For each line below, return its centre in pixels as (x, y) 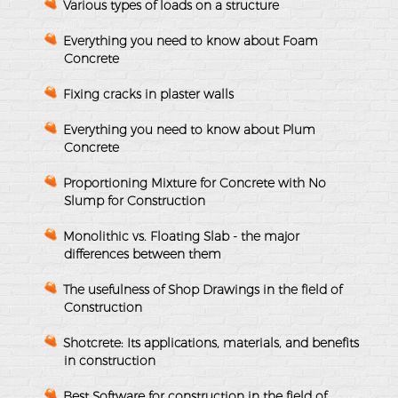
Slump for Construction (135, 200)
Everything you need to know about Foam (191, 40)
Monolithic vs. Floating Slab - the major (181, 236)
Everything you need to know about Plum (189, 129)
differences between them (143, 254)
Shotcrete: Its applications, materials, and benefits (211, 342)
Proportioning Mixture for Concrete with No (195, 183)
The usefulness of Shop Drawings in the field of (203, 289)
